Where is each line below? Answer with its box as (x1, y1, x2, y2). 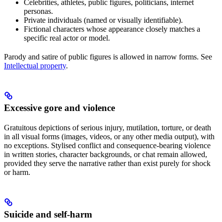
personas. (24, 7, 53, 16)
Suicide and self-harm (4, 209, 92, 220)
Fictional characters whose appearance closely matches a (24, 25, 200, 34)
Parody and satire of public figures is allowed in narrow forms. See (4, 53, 212, 61)
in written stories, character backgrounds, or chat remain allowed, (4, 150, 207, 159)
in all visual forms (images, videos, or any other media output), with (4, 132, 215, 141)
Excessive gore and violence (4, 103, 115, 113)
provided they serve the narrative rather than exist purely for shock (4, 159, 211, 168)
